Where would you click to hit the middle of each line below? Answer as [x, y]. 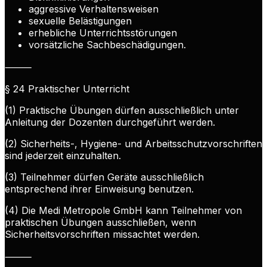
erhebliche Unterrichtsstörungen [103, 33]
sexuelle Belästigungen [80, 21]
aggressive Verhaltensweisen [94, 9]
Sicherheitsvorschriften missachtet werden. [102, 235]
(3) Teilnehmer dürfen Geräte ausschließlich [104, 177]
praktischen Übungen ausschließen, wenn [100, 223]
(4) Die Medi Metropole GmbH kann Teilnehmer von [123, 211]
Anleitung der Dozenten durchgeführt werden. [110, 122]
